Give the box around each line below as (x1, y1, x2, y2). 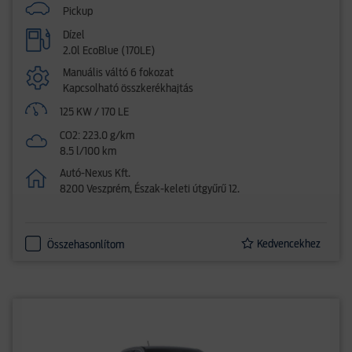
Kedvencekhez (257, 239, 321, 250)
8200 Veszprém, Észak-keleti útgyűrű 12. (60, 184, 240, 195)
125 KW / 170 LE (60, 107, 130, 118)
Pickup (63, 6, 93, 17)
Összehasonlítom (47, 240, 124, 251)
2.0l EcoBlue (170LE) (63, 46, 156, 57)
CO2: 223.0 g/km (60, 130, 135, 141)
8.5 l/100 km (60, 146, 117, 157)
